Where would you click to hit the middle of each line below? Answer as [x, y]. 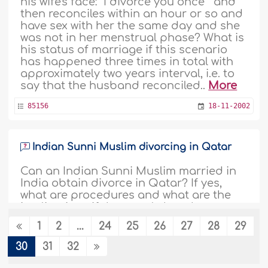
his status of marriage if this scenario [124, 50]
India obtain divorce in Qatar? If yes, [121, 183]
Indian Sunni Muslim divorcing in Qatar [132, 147]
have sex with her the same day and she [130, 26]
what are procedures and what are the [126, 195]
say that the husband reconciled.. [115, 86]
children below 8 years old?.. [99, 219]
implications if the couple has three [118, 207]
